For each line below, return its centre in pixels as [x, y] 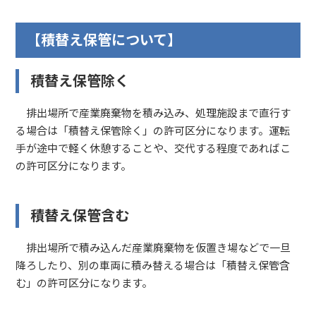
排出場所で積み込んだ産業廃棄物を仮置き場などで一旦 [153, 248]
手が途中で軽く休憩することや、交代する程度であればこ [153, 148]
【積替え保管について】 [104, 40]
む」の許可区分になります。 [84, 283]
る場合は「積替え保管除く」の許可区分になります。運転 [153, 130]
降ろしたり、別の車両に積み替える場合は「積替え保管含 [153, 265]
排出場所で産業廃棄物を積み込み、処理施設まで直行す [153, 113]
